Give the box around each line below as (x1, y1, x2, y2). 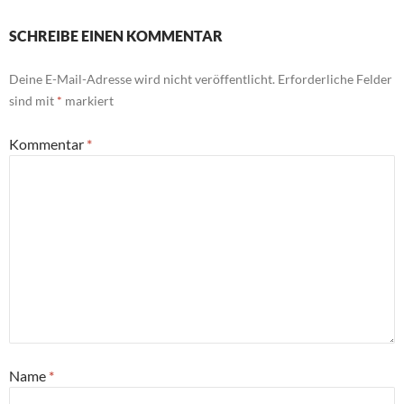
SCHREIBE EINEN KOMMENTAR (9, 26, 223, 44)
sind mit (9, 92, 57, 108)
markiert (62, 92, 114, 108)
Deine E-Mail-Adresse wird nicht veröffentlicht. (9, 70, 275, 87)
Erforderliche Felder (278, 70, 392, 87)
